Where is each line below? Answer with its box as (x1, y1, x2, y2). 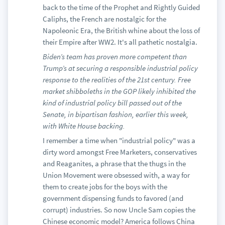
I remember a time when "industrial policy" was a (42, 136, 195, 145)
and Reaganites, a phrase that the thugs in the (42, 159, 186, 168)
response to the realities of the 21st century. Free (42, 75, 191, 84)
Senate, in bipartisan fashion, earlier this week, (42, 109, 188, 119)
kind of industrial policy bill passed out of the (42, 98, 182, 107)
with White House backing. (42, 121, 125, 131)
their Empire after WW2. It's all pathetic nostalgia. (42, 37, 197, 47)
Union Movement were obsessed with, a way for (42, 170, 190, 180)
